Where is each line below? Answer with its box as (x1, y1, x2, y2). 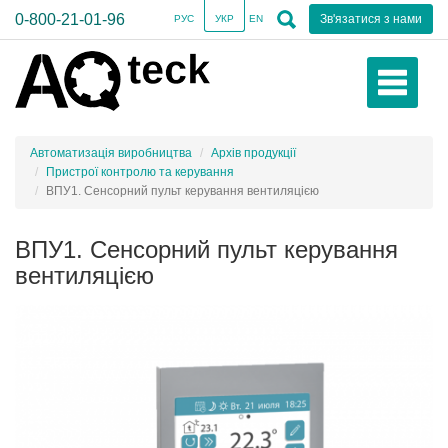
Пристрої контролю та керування (46, 165, 234, 179)
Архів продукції (211, 146, 296, 160)
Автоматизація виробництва (30, 146, 192, 160)
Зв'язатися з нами (320, 12, 422, 26)
